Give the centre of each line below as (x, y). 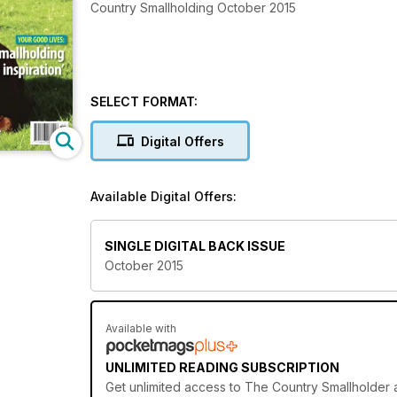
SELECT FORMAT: (144, 101)
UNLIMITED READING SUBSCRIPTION (222, 368)
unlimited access (178, 387)
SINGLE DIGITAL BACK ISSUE (195, 246)
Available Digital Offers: (163, 196)
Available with (141, 329)
